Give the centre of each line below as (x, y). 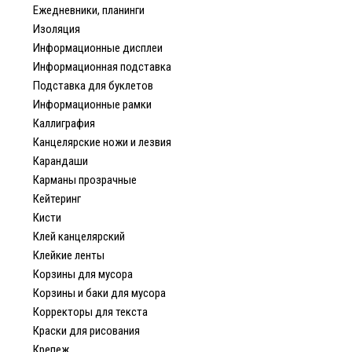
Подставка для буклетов (93, 86)
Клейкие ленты (69, 255)
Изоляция (57, 29)
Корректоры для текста (90, 312)
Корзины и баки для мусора (99, 293)
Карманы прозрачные (85, 180)
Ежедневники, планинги (89, 10)
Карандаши (60, 161)
